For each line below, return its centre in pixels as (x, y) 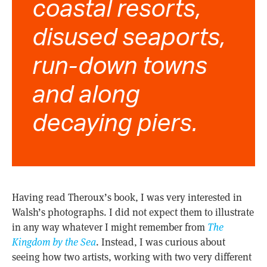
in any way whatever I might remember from (109, 227)
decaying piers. (115, 122)
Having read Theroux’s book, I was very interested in (127, 198)
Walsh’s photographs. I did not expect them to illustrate (133, 212)
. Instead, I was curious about (160, 242)
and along (86, 94)
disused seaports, (129, 37)
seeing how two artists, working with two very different (131, 257)
